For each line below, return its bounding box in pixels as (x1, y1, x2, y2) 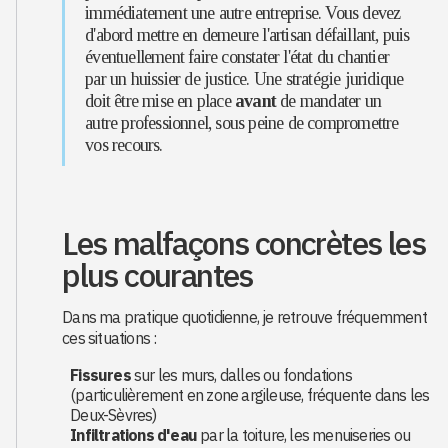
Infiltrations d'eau (70, 425, 198, 445)
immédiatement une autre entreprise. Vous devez (85, 3, 401, 23)
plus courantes (62, 254, 253, 296)
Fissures (70, 365, 131, 385)
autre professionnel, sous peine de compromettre (85, 113, 399, 133)
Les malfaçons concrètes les (62, 222, 426, 264)
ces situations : (62, 328, 157, 348)
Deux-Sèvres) (70, 405, 157, 425)
